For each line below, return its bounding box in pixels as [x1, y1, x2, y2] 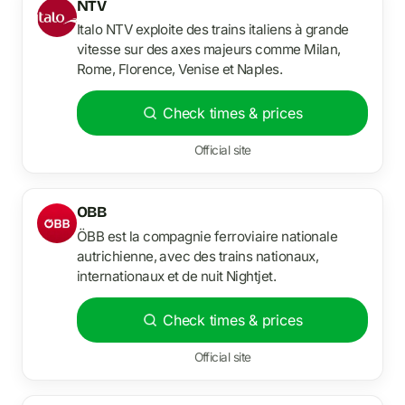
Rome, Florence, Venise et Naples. [77, 61, 283, 79]
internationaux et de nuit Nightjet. [77, 267, 277, 285]
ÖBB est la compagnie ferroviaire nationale [77, 227, 338, 245]
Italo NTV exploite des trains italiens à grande [77, 21, 349, 39]
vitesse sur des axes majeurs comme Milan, [77, 41, 341, 59]
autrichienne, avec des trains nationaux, [77, 247, 319, 265]
